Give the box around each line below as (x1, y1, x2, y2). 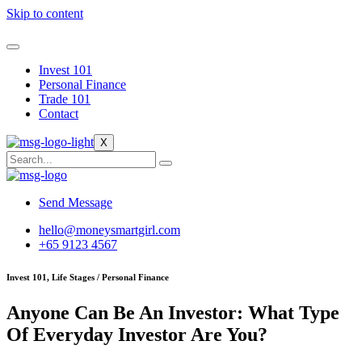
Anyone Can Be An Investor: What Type (6, 301, 339, 323)
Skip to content (6, 6, 83, 20)
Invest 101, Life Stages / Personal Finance (6, 271, 169, 282)
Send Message (39, 196, 112, 209)
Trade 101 (39, 92, 90, 106)
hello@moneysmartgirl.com (39, 223, 180, 237)
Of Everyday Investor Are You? (6, 323, 267, 345)
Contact (39, 107, 78, 120)
